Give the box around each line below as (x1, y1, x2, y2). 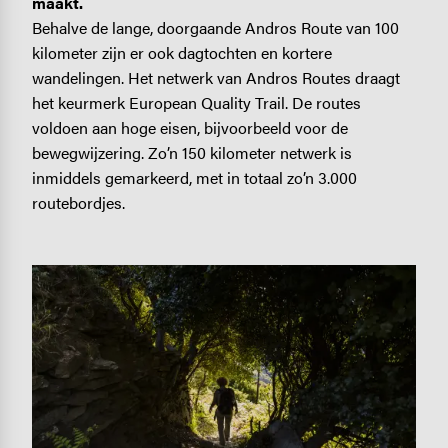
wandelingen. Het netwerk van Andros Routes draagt (31, 66, 400, 90)
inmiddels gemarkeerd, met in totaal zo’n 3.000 (31, 166, 357, 190)
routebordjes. (31, 191, 125, 215)
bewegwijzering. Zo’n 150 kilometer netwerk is (31, 141, 352, 165)
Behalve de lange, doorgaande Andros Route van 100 (31, 16, 399, 40)
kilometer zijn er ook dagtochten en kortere (31, 41, 332, 65)
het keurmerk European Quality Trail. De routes (31, 91, 361, 115)
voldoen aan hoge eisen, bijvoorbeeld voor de (31, 116, 348, 140)
